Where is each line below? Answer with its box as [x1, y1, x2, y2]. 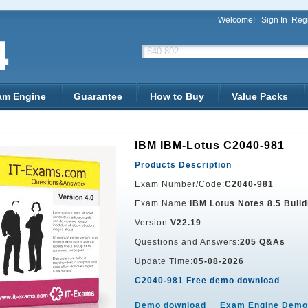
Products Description [135, 160, 232, 170]
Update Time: [135, 256, 193, 266]
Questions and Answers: [135, 237, 240, 247]
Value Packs [232, 91, 288, 102]
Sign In [261, 15, 287, 25]
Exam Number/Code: [135, 179, 225, 189]
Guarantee [74, 91, 122, 102]
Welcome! [218, 15, 261, 25]
